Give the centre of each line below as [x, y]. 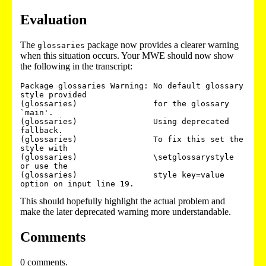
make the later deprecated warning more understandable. [126, 211]
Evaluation [53, 19]
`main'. [39, 112]
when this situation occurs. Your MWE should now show [127, 55]
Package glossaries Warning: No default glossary [132, 85]
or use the [46, 166]
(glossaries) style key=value [122, 175]
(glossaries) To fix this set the [132, 139]
